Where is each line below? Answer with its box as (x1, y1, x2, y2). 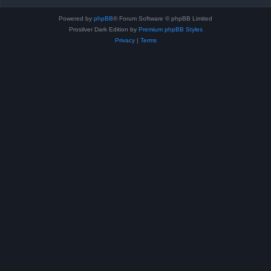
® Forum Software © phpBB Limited (113, 15, 212, 22)
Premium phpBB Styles (138, 25, 203, 33)
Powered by (59, 15, 94, 22)
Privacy (114, 36, 135, 44)
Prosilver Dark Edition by (68, 25, 139, 33)
